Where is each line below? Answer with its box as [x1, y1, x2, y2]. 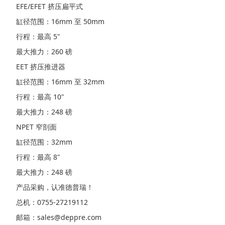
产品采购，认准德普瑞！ [16, 182, 93, 192]
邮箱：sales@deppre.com [16, 212, 101, 222]
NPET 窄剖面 [16, 122, 57, 132]
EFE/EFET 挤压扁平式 [16, 2, 83, 12]
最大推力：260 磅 [16, 47, 72, 57]
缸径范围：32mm [16, 137, 72, 147]
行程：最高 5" [16, 32, 60, 42]
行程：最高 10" [16, 92, 64, 102]
